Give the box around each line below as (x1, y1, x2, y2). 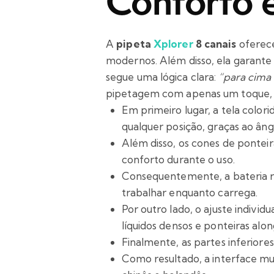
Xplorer (153, 37, 193, 51)
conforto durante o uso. (121, 153, 235, 166)
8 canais (193, 37, 237, 51)
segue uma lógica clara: (106, 70, 219, 84)
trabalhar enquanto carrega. (121, 186, 258, 199)
